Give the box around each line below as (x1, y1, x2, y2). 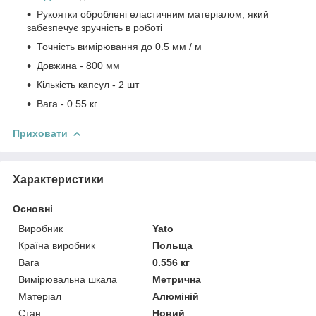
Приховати (13, 127, 68, 139)
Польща (152, 239, 193, 251)
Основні (13, 202, 53, 214)
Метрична (152, 273, 202, 285)
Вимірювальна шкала (18, 273, 117, 285)
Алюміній (152, 290, 200, 302)
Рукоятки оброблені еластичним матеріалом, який (37, 8, 269, 20)
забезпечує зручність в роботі (27, 21, 162, 33)
